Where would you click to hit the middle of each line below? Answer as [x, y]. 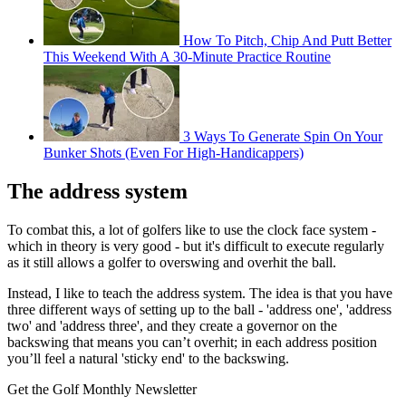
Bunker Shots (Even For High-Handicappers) [174, 153]
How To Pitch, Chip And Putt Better [287, 41]
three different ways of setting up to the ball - [135, 310]
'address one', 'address [329, 310]
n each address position [311, 343]
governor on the [292, 326]
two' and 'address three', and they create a [125, 326]
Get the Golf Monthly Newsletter [102, 390]
